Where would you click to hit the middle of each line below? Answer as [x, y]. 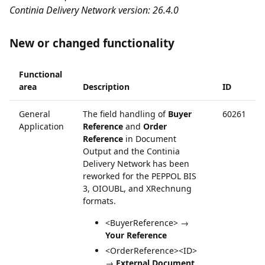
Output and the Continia [131, 151]
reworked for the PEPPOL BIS [140, 176]
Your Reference [136, 235]
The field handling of [125, 114]
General [35, 114]
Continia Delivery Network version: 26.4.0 [94, 10]
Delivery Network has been [136, 164]
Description [106, 87]
